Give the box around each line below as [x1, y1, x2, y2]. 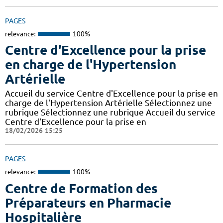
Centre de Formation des [5, 181, 158, 196]
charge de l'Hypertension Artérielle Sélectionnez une [5, 98, 212, 108]
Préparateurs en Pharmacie [5, 195, 171, 210]
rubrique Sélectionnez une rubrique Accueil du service [5, 108, 216, 117]
